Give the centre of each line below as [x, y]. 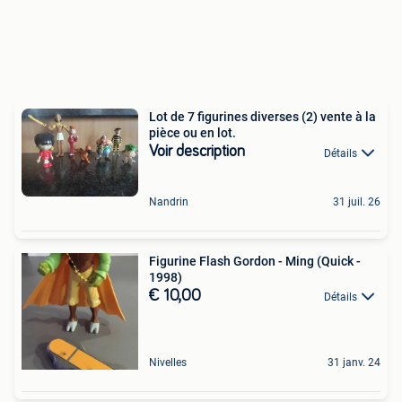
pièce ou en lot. [192, 133]
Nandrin [169, 201]
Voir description [197, 152]
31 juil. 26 [357, 201]
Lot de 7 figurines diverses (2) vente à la [262, 117]
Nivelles [168, 362]
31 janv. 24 [354, 362]
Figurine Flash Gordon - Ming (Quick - [217, 261]
